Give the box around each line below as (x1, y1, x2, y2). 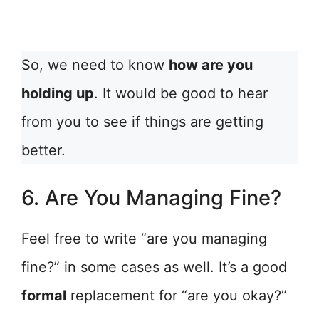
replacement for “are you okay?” (66, 287, 287, 304)
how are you (169, 56, 253, 73)
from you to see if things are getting (21, 113, 263, 130)
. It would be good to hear (94, 85, 268, 102)
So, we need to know (21, 56, 169, 73)
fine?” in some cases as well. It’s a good (21, 258, 287, 276)
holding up (21, 85, 94, 102)
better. (21, 142, 66, 159)
